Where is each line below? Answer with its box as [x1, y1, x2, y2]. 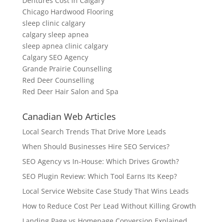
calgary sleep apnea [22, 30, 89, 39]
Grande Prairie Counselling [22, 64, 112, 73]
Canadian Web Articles [22, 111, 116, 122]
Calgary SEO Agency [22, 53, 88, 62]
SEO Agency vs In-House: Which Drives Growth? [22, 157, 179, 166]
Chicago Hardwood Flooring [22, 7, 113, 16]
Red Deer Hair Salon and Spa [22, 87, 118, 96]
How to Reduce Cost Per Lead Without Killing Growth [22, 201, 196, 211]
